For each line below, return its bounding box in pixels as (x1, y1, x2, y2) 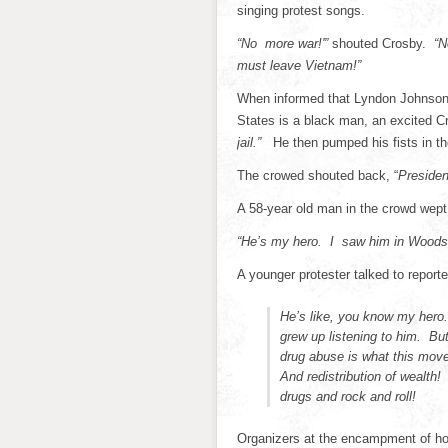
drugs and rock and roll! (280, 389, 416, 404)
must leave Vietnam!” (237, 58, 361, 73)
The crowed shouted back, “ (237, 168, 398, 183)
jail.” (237, 135, 273, 150)
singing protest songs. (237, 3, 365, 18)
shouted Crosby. (328, 36, 434, 51)
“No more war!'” (237, 36, 328, 51)
